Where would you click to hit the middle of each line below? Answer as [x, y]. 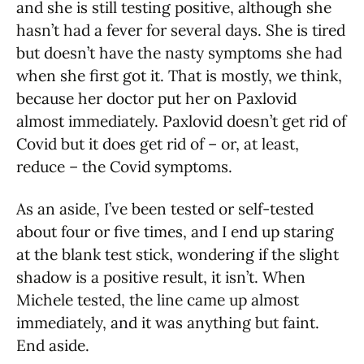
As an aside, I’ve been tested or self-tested [165, 209]
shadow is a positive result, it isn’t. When [161, 277]
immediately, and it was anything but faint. [168, 323]
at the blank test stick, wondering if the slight [178, 255]
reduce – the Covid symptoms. [124, 167]
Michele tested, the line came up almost [158, 300]
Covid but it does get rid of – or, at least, [158, 144]
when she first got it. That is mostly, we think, [179, 76]
